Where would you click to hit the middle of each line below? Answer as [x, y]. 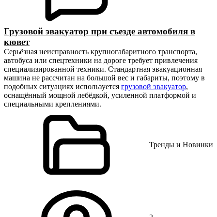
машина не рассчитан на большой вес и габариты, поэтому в [104, 78]
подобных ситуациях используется [62, 86]
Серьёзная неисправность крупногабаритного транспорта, [101, 52]
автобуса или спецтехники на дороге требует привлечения [101, 60]
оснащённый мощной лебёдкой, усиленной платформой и [100, 95]
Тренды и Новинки [181, 145]
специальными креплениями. [53, 104]
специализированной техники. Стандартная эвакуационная [103, 69]
